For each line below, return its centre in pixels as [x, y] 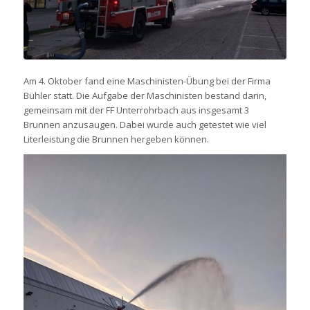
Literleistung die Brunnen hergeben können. [116, 139]
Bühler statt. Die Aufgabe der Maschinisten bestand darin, [145, 95]
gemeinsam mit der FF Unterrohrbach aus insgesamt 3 [136, 110]
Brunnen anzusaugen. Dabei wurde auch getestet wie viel [145, 124]
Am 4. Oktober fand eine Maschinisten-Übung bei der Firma [147, 81]
